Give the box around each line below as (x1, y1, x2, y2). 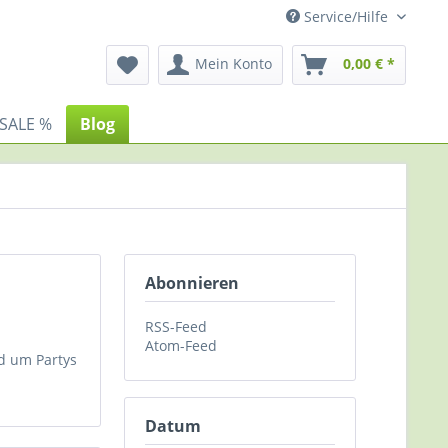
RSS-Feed (145, 317, 207, 336)
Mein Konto (195, 54, 272, 73)
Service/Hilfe (300, 7, 392, 26)
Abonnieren (145, 272, 239, 294)
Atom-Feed (145, 336, 217, 355)
